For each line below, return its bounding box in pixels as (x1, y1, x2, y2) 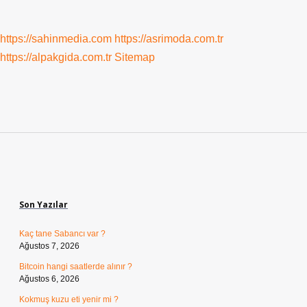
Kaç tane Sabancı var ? (19, 229, 106, 238)
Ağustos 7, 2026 (19, 241, 79, 251)
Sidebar (19, 164, 93, 191)
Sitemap (114, 51, 155, 63)
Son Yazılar (19, 199, 68, 210)
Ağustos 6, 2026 (19, 274, 79, 284)
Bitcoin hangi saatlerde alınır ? (19, 262, 132, 271)
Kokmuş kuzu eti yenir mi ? (19, 295, 119, 304)
